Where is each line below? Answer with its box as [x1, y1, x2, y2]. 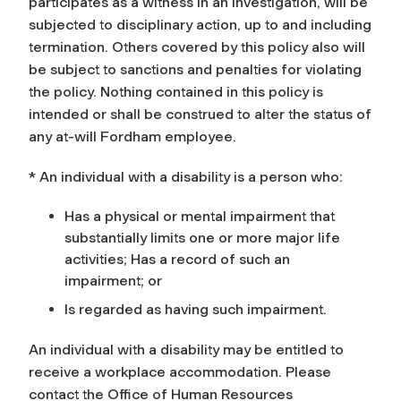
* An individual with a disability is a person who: [29, 167, 343, 185]
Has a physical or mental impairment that [64, 207, 335, 225]
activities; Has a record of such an [64, 250, 290, 268]
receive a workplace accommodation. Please [29, 363, 331, 380]
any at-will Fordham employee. [29, 127, 236, 145]
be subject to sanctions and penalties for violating [29, 60, 362, 78]
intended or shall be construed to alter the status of [29, 105, 371, 123]
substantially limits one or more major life [64, 228, 340, 246]
